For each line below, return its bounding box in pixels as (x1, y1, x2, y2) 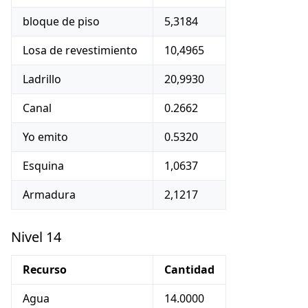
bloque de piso (23, 14, 100, 29)
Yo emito (23, 129, 68, 144)
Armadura (23, 187, 76, 202)
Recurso (23, 262, 67, 277)
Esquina (23, 158, 64, 173)
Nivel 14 (11, 228, 61, 246)
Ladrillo (23, 71, 61, 87)
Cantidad (164, 262, 214, 277)
